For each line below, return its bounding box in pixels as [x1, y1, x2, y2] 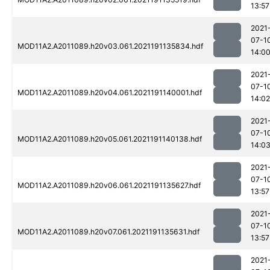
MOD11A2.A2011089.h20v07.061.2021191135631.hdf [17, 227, 199, 237]
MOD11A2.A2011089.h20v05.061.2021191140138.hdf [17, 134, 202, 144]
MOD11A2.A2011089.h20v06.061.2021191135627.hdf [17, 181, 201, 190]
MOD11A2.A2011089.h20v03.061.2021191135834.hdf [17, 42, 203, 51]
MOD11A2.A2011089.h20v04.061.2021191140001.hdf [17, 88, 202, 98]
